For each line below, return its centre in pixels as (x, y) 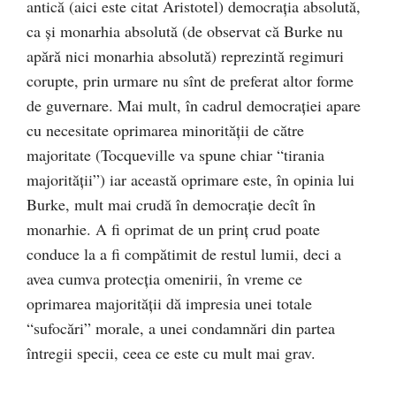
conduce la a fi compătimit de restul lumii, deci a (184, 254)
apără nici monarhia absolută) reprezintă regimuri (185, 56)
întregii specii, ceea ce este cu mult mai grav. (174, 353)
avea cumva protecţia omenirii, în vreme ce (164, 278)
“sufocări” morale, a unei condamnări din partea (181, 328)
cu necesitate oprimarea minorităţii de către (165, 130)
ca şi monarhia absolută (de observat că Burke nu (185, 31)
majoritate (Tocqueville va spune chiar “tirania (175, 155)
